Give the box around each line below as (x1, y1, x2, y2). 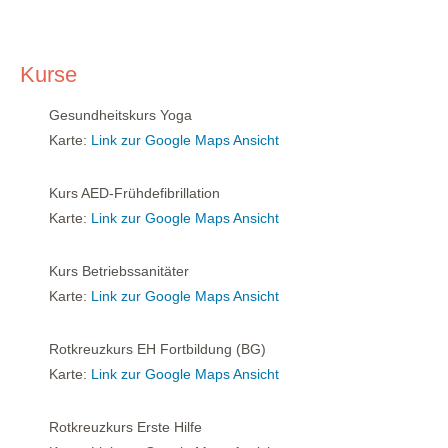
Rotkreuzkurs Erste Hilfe (45, 419, 202, 436)
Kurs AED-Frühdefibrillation (45, 184, 220, 201)
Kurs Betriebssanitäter (45, 263, 189, 280)
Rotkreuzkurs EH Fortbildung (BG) (45, 341, 266, 358)
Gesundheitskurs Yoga (45, 106, 192, 123)
